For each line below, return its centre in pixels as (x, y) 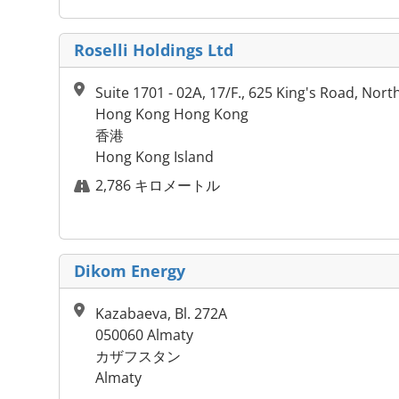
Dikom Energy (130, 271)
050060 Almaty (144, 335)
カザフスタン (138, 357)
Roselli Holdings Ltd (154, 50)
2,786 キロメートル (158, 186)
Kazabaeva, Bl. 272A (161, 314)
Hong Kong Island (155, 157)
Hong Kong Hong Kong (172, 114)
